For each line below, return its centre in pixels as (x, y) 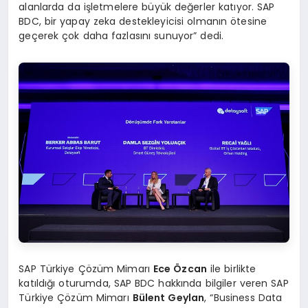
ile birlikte (232, 268)
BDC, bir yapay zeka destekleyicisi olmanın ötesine (143, 21)
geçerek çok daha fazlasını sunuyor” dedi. (121, 35)
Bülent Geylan (168, 297)
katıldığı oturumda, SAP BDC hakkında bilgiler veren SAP (154, 283)
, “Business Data (243, 297)
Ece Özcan (180, 268)
